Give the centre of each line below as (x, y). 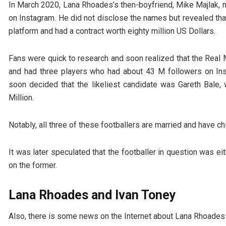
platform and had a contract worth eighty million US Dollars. (112, 31)
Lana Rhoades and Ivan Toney (92, 195)
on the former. (33, 165)
